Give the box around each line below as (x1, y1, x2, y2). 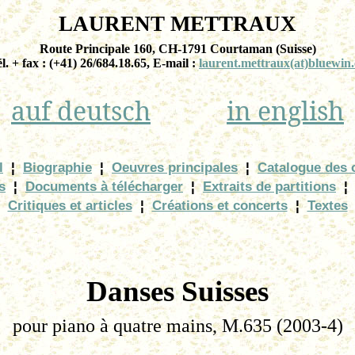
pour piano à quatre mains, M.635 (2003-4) (12, 315, 343, 336)
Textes (307, 197, 348, 213)
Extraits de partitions (203, 178, 336, 194)
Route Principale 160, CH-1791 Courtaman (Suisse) (39, 42, 316, 55)
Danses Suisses (86, 275, 269, 307)
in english (227, 94, 344, 128)
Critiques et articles (7, 197, 132, 213)
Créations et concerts (151, 197, 288, 213)
